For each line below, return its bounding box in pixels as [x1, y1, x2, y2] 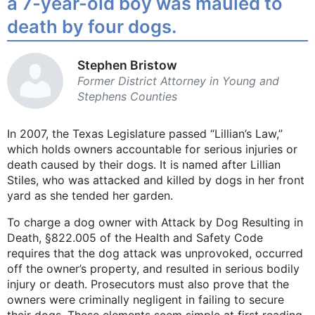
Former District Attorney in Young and [77, 74, 279, 89]
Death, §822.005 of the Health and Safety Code [7, 231, 263, 245]
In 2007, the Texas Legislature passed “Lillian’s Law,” [7, 127, 283, 141]
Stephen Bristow [77, 58, 177, 73]
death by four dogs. [7, 15, 176, 37]
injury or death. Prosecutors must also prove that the [7, 277, 289, 292]
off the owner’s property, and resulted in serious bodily [7, 262, 300, 276]
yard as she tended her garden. [7, 188, 173, 203]
